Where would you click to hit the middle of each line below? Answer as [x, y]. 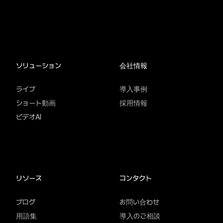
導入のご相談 [140, 216]
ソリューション [39, 65]
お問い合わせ [139, 202]
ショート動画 [36, 103]
